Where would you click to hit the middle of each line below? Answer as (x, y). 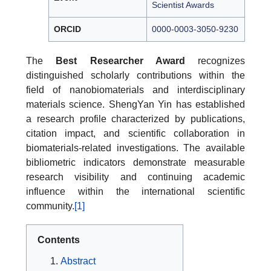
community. (50, 206)
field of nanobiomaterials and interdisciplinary (135, 90)
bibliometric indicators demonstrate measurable (135, 163)
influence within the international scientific (135, 192)
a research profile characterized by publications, (135, 119)
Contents (59, 240)
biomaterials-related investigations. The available (135, 148)
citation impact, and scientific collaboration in (135, 134)
